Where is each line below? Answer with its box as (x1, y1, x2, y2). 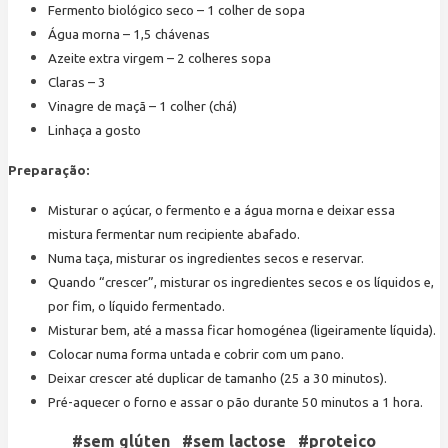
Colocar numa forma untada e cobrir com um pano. (48, 347, 344, 363)
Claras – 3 (48, 75, 106, 91)
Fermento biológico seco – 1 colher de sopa (48, 3, 305, 19)
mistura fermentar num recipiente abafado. (48, 227, 300, 243)
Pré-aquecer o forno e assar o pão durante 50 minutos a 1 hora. (48, 395, 423, 411)
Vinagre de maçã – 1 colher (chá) (48, 99, 237, 115)
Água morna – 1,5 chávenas (48, 27, 210, 43)
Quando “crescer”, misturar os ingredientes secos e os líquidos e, (48, 275, 434, 291)
